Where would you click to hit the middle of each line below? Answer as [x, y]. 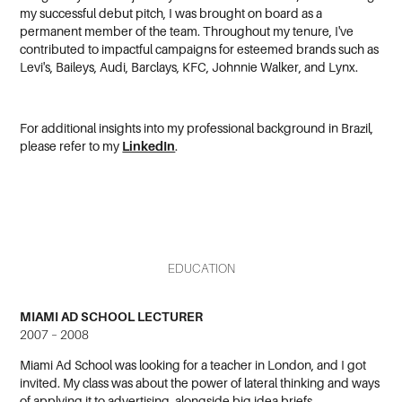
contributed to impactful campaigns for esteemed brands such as [200, 50]
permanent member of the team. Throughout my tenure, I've [187, 32]
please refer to [61, 147]
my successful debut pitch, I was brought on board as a [171, 14]
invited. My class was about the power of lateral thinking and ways [200, 384]
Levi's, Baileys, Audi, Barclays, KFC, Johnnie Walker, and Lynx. [189, 68]
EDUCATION [201, 269]
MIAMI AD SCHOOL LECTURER [112, 317]
